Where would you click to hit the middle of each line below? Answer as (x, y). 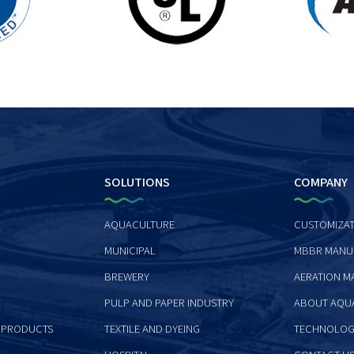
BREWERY (126, 277)
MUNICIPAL (130, 251)
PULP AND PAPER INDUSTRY (169, 303)
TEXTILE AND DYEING (152, 330)
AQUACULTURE (139, 225)
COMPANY (320, 183)
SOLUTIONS (137, 183)
